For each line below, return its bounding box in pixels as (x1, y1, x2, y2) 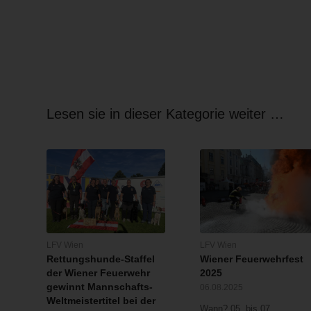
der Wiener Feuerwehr (47, 267, 150, 279)
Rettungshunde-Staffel (47, 253, 155, 265)
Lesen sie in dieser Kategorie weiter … (47, 106, 284, 121)
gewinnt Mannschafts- (47, 281, 153, 293)
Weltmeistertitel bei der (47, 295, 155, 307)
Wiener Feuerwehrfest (199, 253, 303, 265)
